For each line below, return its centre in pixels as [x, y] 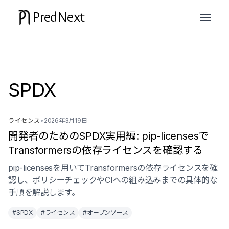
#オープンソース [106, 212]
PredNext [59, 17]
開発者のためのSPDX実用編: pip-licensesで [109, 136]
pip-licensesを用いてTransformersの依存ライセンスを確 [113, 168]
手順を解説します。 [44, 192]
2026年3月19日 [65, 120]
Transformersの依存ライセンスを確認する [106, 150]
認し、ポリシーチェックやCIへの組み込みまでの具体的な [113, 180]
